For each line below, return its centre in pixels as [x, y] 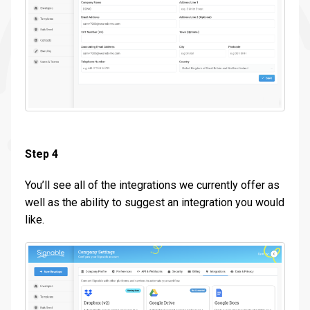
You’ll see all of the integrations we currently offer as [152, 185]
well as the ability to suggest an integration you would [155, 203]
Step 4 [42, 154]
